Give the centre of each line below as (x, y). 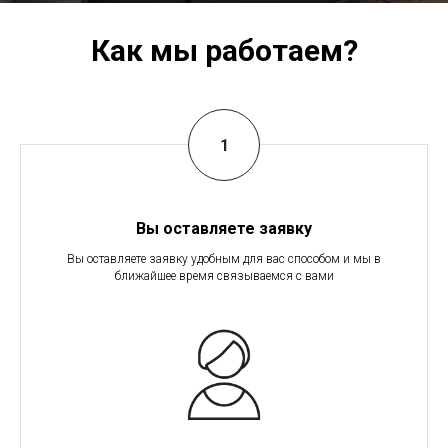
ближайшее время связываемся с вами (224, 276)
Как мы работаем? (224, 51)
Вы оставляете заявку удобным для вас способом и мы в (224, 259)
